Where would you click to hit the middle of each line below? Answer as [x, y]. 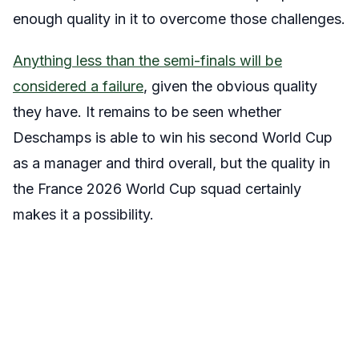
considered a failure [78, 87]
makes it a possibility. [83, 215]
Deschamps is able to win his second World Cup [173, 138]
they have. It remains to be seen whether [147, 112]
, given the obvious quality [230, 87]
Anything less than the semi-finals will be [147, 61]
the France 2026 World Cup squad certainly [157, 189]
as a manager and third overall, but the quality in [171, 163]
